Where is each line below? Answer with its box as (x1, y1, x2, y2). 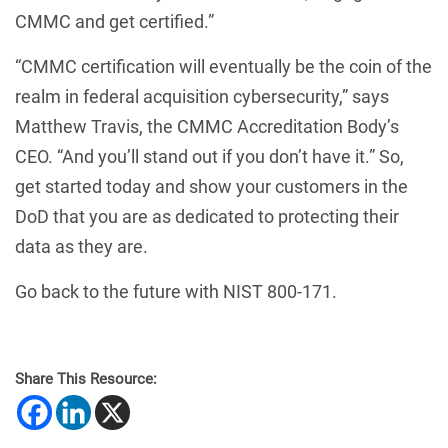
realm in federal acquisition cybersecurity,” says (15, 85, 389, 107)
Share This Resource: (15, 369, 157, 388)
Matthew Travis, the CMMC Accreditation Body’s (15, 115, 399, 137)
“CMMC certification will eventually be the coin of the (15, 55, 432, 77)
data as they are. (15, 235, 148, 257)
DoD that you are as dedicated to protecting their (15, 205, 399, 227)
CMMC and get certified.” (15, 10, 214, 32)
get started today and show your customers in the (15, 175, 408, 197)
